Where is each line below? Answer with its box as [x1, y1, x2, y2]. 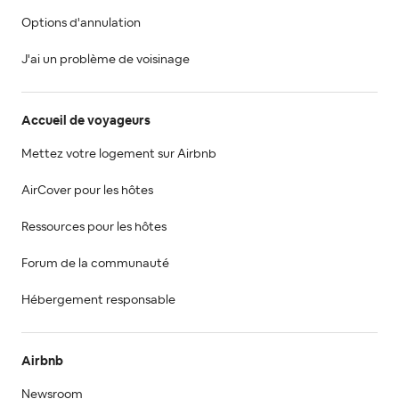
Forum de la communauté [21, 256, 169, 270]
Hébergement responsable [21, 293, 175, 306]
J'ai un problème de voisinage [21, 53, 190, 66]
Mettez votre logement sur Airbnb [21, 147, 216, 160]
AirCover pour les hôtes [21, 183, 153, 197]
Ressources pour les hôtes [21, 220, 167, 233]
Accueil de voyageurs [21, 114, 151, 127]
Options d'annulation [21, 16, 141, 29]
